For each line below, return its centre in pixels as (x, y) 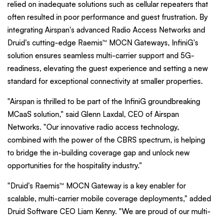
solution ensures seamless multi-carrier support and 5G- (101, 55)
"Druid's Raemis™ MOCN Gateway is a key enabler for (97, 185)
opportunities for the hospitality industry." (75, 165)
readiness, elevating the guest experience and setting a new (108, 68)
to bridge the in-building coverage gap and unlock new (99, 152)
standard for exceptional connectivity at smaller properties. (105, 81)
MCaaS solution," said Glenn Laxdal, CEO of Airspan (93, 114)
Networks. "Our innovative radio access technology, (93, 127)
